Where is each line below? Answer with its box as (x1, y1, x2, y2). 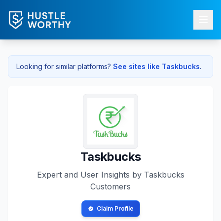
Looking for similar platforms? (16, 62, 111, 71)
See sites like (113, 62, 162, 71)
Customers (90, 182, 131, 191)
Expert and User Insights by (37, 170, 144, 180)
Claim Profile (96, 205, 134, 212)
